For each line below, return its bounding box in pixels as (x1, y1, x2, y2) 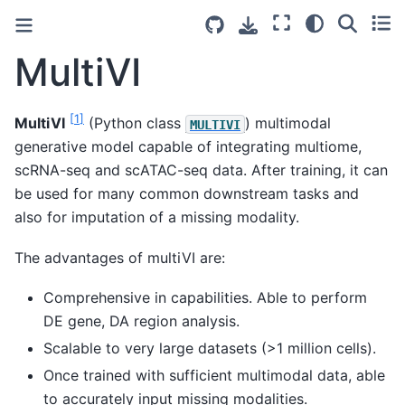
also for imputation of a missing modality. (14, 208, 299, 227)
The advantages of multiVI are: (14, 248, 225, 267)
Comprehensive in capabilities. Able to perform (43, 287, 367, 306)
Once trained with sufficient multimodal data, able (43, 365, 385, 384)
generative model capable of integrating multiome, (14, 137, 362, 156)
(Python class (84, 114, 185, 133)
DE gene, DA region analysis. (43, 311, 240, 330)
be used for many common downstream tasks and (14, 184, 359, 203)
